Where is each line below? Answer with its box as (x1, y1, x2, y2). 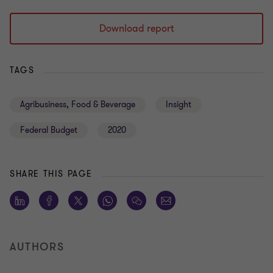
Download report (99, 22, 174, 36)
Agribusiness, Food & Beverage (20, 99, 135, 111)
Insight (166, 99, 191, 111)
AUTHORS (10, 239, 65, 255)
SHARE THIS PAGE (10, 168, 93, 180)
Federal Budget (20, 124, 77, 136)
